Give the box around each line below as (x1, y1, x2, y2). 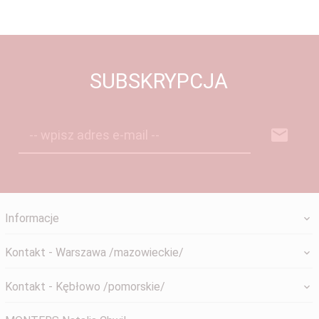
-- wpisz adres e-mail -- (28, 127, 159, 142)
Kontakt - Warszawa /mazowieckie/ (5, 246, 184, 259)
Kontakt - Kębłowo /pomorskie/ (5, 280, 165, 293)
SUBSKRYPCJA (90, 69, 228, 93)
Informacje (5, 211, 59, 225)
